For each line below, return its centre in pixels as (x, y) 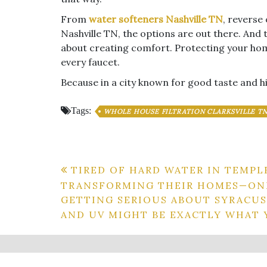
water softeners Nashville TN (156, 19)
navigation (106, 195)
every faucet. (90, 62)
